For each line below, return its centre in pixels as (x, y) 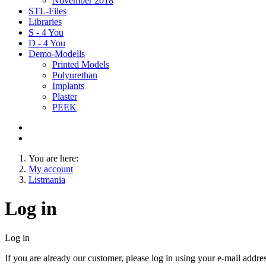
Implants (68, 86)
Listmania (47, 180)
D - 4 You (47, 43)
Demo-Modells (57, 54)
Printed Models (81, 64)
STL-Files (47, 11)
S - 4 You (46, 32)
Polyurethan (75, 75)
